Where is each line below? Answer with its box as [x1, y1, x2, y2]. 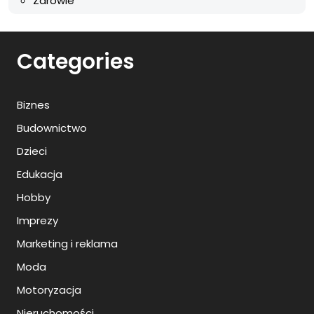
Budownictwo [17, 121, 87, 135]
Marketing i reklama [17, 236, 118, 251]
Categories [17, 47, 135, 76]
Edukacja [17, 167, 62, 182]
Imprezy [17, 213, 58, 228]
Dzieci [17, 144, 47, 158]
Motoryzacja [17, 282, 81, 297]
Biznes [17, 97, 50, 112]
